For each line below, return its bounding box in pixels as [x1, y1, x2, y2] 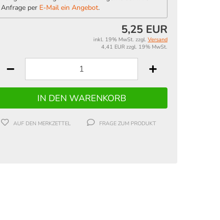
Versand [148, 36, 167, 43]
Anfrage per [1, 3, 39, 12]
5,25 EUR [121, 22, 167, 37]
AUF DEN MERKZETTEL [13, 120, 71, 128]
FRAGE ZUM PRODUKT [99, 120, 156, 128]
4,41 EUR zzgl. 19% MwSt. [101, 43, 167, 51]
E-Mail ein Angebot [39, 3, 98, 12]
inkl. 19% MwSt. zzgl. [93, 36, 148, 43]
